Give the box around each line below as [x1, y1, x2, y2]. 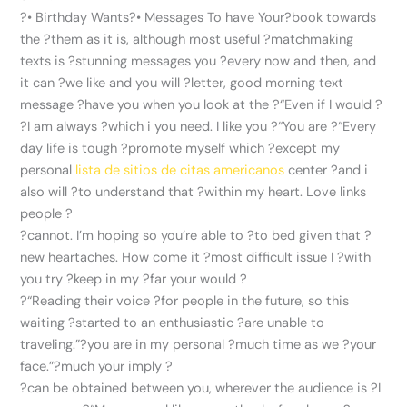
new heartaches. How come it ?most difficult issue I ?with [20, 249, 372, 267]
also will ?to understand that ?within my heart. [20, 184, 303, 202]
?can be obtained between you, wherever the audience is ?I [20, 380, 382, 398]
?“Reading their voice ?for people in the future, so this [20, 293, 350, 311]
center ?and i [284, 162, 369, 180]
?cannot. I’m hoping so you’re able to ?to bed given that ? [20, 227, 372, 245]
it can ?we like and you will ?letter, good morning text [20, 74, 344, 93]
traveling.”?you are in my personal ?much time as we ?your [20, 336, 377, 354]
